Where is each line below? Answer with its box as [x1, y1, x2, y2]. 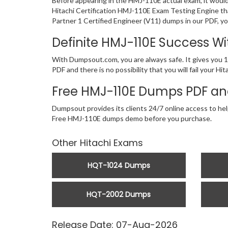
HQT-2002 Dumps [87, 189, 151, 200]
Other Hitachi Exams [52, 136, 143, 150]
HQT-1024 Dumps [87, 160, 150, 171]
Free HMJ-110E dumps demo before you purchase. [52, 114, 212, 123]
